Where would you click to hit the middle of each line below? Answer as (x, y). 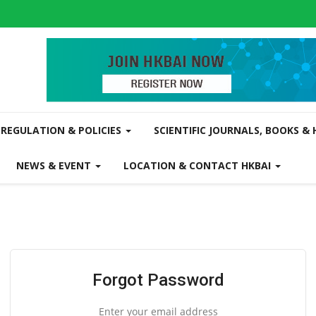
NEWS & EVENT (55, 165)
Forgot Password (158, 280)
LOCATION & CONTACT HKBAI (199, 165)
